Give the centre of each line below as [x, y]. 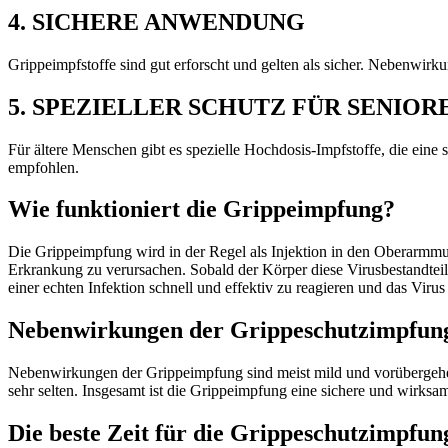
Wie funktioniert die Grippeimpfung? [201, 209]
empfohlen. [43, 167]
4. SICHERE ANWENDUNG [156, 21]
